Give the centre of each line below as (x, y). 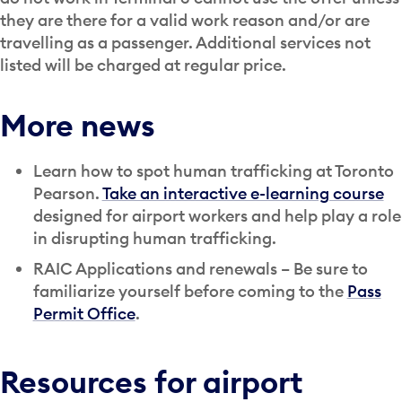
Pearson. (67, 193)
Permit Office (84, 314)
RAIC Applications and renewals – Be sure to (200, 269)
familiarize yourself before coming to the (190, 291)
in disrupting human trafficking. (154, 238)
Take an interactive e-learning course (243, 193)
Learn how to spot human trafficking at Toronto (213, 170)
